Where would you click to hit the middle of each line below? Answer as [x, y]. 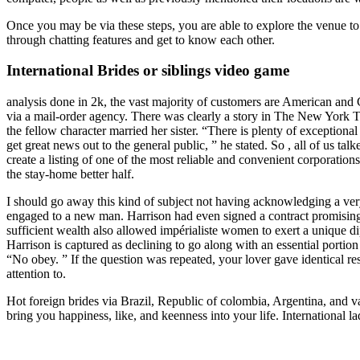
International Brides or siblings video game [148, 71]
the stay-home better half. [70, 174]
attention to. [36, 274]
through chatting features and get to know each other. [141, 39]
